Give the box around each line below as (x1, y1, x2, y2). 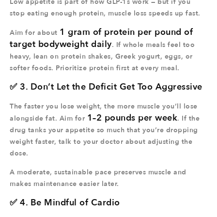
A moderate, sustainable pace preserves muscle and (10, 168, 186, 177)
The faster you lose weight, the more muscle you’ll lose (10, 102, 198, 111)
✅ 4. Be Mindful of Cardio (10, 197, 120, 209)
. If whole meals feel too (111, 40, 195, 49)
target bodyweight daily (10, 38, 112, 50)
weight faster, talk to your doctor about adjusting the (10, 137, 192, 146)
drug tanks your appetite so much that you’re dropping (10, 125, 198, 135)
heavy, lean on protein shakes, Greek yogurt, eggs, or (10, 52, 193, 61)
